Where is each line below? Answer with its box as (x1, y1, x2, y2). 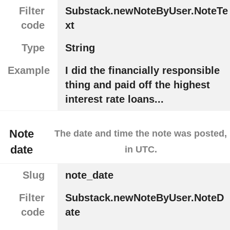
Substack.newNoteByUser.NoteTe (65, 5, 228, 16)
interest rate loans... (65, 93, 164, 105)
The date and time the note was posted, (54, 128, 227, 139)
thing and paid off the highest (65, 79, 210, 90)
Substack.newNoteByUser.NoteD (65, 192, 224, 204)
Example (8, 64, 50, 76)
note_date (65, 169, 113, 181)
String (65, 42, 95, 53)
